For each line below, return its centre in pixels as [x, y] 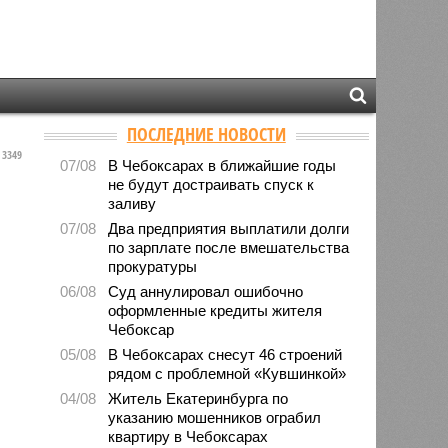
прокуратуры [153, 266]
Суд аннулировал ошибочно [206, 291]
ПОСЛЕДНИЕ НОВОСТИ [206, 133]
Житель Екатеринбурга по [198, 398]
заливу [132, 203]
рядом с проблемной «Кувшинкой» [227, 373]
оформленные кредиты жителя [215, 310]
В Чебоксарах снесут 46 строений [225, 354]
